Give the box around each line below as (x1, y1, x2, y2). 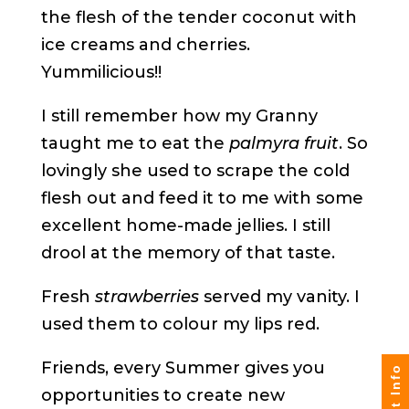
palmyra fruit (228, 133, 339, 154)
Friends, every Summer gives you (40, 358, 325, 379)
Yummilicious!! (40, 62, 162, 83)
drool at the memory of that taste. (40, 243, 335, 264)
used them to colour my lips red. (40, 314, 320, 335)
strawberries (94, 287, 199, 308)
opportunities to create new (40, 385, 285, 406)
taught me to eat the (40, 133, 229, 154)
